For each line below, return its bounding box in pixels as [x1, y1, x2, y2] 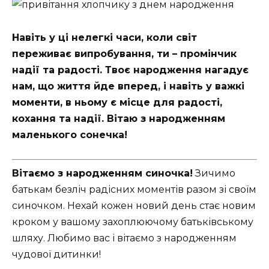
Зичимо [193, 167, 235, 179]
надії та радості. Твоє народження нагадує [12, 64, 249, 76]
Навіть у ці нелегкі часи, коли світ [12, 31, 197, 43]
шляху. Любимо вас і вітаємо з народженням [12, 232, 237, 244]
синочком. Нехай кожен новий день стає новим [12, 199, 256, 211]
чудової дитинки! [12, 248, 101, 260]
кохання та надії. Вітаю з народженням [12, 112, 225, 124]
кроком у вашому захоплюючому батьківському [12, 216, 253, 228]
